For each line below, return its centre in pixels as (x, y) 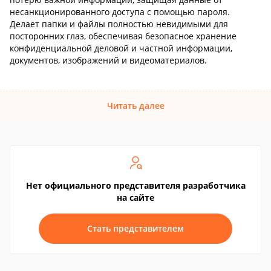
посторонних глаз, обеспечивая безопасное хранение (123, 36)
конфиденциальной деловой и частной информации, (121, 48)
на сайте (135, 198)
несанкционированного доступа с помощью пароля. (120, 12)
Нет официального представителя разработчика (135, 185)
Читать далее (135, 106)
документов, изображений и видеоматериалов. (108, 60)
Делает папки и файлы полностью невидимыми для (119, 24)
